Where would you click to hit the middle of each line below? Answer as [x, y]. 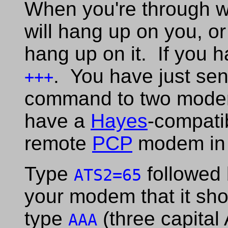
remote [58, 143]
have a [58, 121]
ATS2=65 [108, 175]
